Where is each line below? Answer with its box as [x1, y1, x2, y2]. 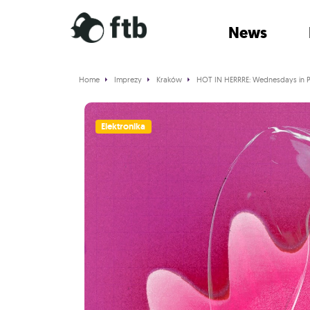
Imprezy [114, 75, 142, 84]
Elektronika [101, 120, 146, 132]
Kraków [156, 75, 182, 84]
